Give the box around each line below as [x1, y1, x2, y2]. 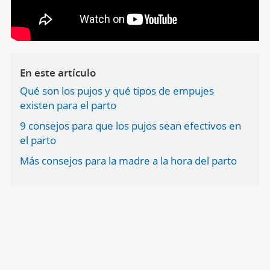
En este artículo [19, 66, 96, 80]
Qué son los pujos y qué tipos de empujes [19, 84, 214, 98]
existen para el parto [19, 98, 116, 113]
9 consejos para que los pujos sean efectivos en [19, 119, 241, 133]
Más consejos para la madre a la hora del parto [19, 154, 237, 168]
